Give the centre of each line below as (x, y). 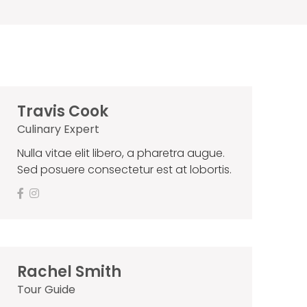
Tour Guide (46, 290)
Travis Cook (62, 112)
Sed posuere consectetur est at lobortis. (124, 170)
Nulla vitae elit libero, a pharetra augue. (121, 153)
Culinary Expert (58, 130)
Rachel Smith (69, 272)
